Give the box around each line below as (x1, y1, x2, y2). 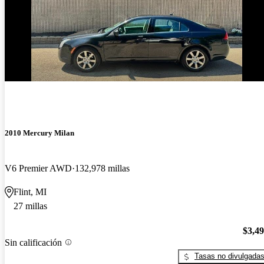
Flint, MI (14, 186, 47, 197)
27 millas (14, 200, 47, 211)
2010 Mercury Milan (5, 128, 74, 138)
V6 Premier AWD (5, 163, 72, 173)
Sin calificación (5, 237, 62, 247)
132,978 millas (75, 163, 130, 173)
